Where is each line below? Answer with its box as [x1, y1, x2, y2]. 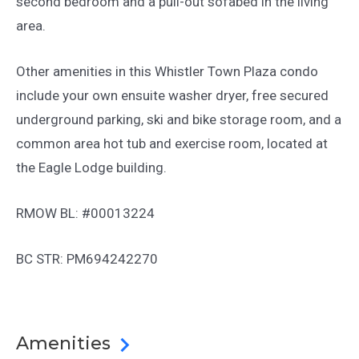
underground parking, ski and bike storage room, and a [16, 111, 341, 127]
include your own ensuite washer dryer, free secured [16, 87, 329, 103]
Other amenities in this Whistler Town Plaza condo [16, 63, 318, 79]
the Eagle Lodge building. [16, 159, 167, 175]
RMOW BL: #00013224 [16, 204, 155, 221]
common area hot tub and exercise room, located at [16, 135, 328, 151]
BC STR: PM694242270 [16, 251, 158, 268]
